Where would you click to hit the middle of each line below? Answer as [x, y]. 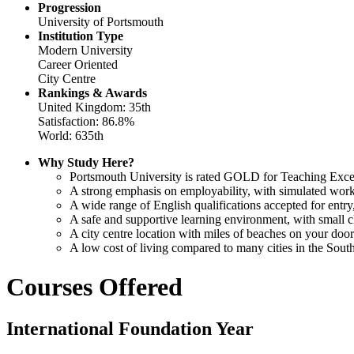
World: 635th [71, 136]
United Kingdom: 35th [94, 107]
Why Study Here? [86, 163]
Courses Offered [94, 286]
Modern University [85, 51]
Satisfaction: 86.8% [86, 122]
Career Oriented [78, 65]
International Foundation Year [130, 329]
